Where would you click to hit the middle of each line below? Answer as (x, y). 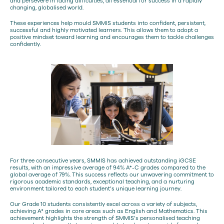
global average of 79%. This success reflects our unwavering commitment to (112, 174)
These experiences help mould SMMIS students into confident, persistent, (108, 23)
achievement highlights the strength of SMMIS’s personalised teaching (105, 218)
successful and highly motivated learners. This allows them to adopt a (104, 30)
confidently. (25, 44)
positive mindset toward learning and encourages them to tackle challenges (112, 37)
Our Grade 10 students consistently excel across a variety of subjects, (103, 204)
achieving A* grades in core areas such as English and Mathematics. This (109, 211)
